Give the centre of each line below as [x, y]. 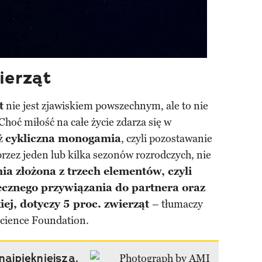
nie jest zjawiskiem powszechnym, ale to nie [106, 106]
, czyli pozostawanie [167, 139]
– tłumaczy [177, 204]
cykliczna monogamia [63, 139]
